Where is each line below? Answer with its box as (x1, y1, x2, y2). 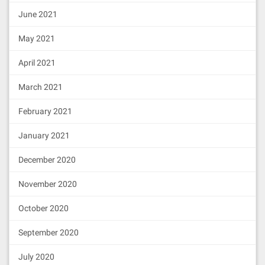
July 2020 (18, 252, 54, 261)
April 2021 (18, 58, 56, 67)
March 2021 (18, 82, 63, 92)
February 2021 (18, 106, 72, 116)
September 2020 (18, 228, 79, 237)
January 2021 (18, 131, 70, 140)
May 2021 (18, 34, 55, 43)
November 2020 (18, 179, 77, 189)
